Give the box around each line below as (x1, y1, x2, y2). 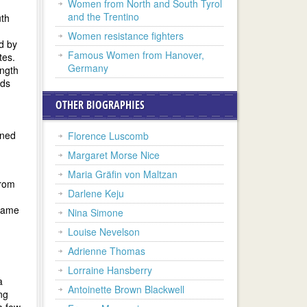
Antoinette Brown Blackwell (68, 282, 184, 296)
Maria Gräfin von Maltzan (68, 167, 177, 181)
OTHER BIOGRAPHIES (56, 97, 145, 112)
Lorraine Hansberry (68, 263, 152, 277)
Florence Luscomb (68, 129, 149, 143)
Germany (68, 61, 108, 75)
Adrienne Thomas (68, 244, 145, 258)
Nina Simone (68, 206, 123, 219)
